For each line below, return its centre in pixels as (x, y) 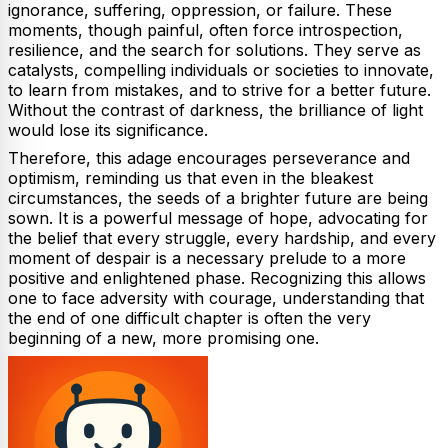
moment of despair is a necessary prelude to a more (207, 258)
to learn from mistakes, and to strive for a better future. (219, 90)
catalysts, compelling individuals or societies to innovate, (221, 70)
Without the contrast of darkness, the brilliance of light (215, 110)
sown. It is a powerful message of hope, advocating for (218, 218)
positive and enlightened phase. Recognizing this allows (217, 278)
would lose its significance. (108, 130)
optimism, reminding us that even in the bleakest (190, 178)
